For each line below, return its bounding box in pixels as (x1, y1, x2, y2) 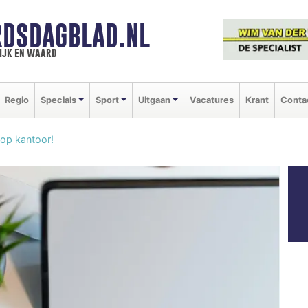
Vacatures (189, 94, 234, 105)
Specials (41, 94, 76, 105)
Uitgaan (137, 94, 170, 105)
